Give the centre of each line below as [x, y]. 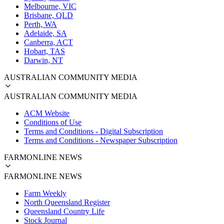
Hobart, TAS [44, 51]
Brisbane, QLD [48, 15]
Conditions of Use [53, 122]
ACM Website [47, 113]
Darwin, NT [43, 60]
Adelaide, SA [45, 33]
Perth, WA [40, 24]
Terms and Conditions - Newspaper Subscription [101, 140]
